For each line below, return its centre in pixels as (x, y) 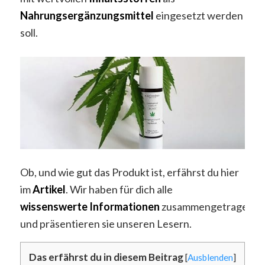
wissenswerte (54, 207)
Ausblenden (210, 257)
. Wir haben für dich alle (119, 190)
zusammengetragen (206, 207)
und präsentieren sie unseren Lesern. (106, 224)
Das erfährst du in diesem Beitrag (106, 257)
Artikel (49, 190)
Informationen (124, 207)
